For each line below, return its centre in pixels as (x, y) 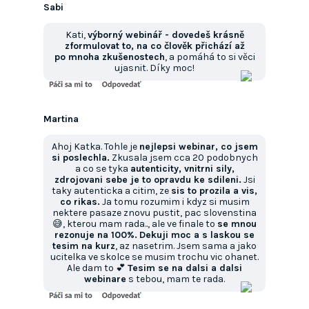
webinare (105, 279)
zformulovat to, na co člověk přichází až (154, 46)
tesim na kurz (84, 246)
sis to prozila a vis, (214, 191)
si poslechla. (80, 158)
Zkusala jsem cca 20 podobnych (183, 158)
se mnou (237, 224)
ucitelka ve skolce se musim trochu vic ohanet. (154, 257)
